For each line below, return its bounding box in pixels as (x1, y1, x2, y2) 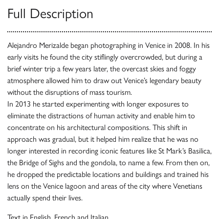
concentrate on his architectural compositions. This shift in (7, 123, 187, 132)
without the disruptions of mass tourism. (7, 88, 132, 97)
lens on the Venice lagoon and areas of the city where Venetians (7, 181, 202, 191)
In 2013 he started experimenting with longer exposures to (7, 99, 189, 109)
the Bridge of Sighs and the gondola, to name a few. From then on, (7, 158, 210, 168)
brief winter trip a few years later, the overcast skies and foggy (7, 64, 196, 74)
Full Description (7, 5, 93, 22)
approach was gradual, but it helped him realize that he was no (7, 134, 198, 144)
